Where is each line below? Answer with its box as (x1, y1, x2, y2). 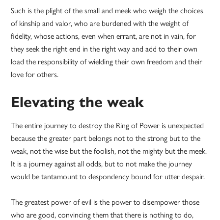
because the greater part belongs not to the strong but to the (11, 132, 201, 144)
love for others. (11, 68, 59, 80)
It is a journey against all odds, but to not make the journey (11, 158, 192, 169)
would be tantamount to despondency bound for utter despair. (11, 170, 205, 182)
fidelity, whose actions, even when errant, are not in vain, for (11, 30, 196, 42)
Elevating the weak (11, 93, 144, 111)
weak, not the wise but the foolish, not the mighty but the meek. (11, 145, 207, 157)
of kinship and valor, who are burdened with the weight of (11, 17, 189, 29)
